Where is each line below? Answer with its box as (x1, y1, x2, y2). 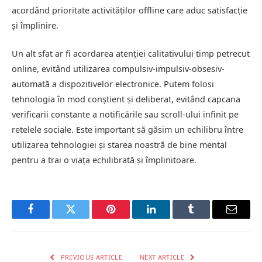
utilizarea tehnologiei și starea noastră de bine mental (12, 139, 227, 151)
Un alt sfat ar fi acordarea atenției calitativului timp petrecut (12, 48, 250, 60)
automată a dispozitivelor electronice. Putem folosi (12, 78, 214, 90)
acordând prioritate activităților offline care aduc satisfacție (12, 5, 247, 16)
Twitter (70, 212, 101, 223)
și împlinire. (12, 20, 58, 32)
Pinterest (110, 212, 147, 223)
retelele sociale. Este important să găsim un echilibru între (12, 124, 243, 136)
